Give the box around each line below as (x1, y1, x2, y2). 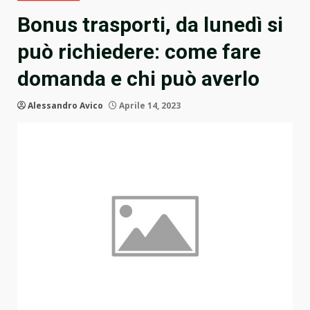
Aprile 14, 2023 (117, 100, 181, 112)
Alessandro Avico (28, 100, 103, 112)
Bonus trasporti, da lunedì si (17, 12, 283, 37)
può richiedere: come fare (17, 39, 261, 64)
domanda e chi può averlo (17, 66, 259, 91)
